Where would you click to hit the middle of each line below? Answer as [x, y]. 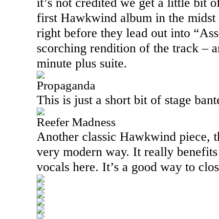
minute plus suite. [82, 63]
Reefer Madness [76, 122]
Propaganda [66, 85]
